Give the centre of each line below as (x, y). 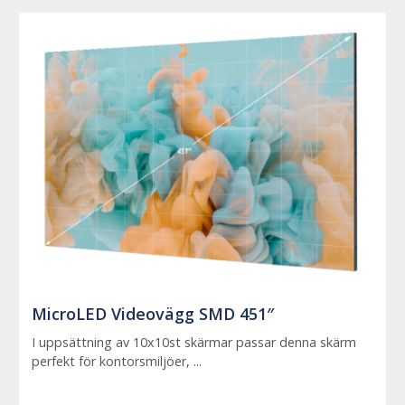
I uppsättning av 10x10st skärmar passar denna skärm (194, 342)
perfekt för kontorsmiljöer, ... (117, 361)
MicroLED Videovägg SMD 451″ (153, 313)
